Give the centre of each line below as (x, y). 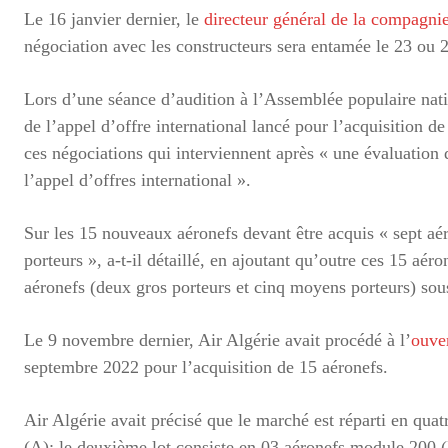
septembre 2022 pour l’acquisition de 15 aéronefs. (206, 366)
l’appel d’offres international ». (137, 179)
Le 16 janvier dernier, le (114, 18)
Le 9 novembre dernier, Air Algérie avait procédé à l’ (217, 339)
